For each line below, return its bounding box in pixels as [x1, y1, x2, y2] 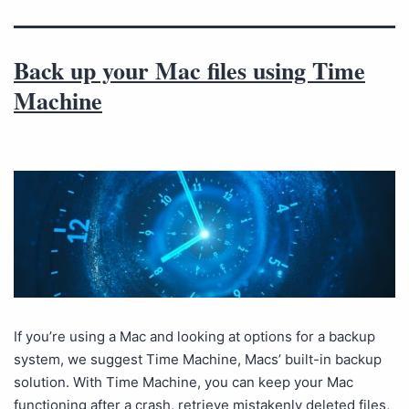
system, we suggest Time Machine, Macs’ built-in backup [14, 351, 382, 369]
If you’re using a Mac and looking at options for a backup [14, 328, 375, 346]
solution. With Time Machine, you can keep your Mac [14, 373, 353, 392]
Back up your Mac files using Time [14, 53, 365, 88]
